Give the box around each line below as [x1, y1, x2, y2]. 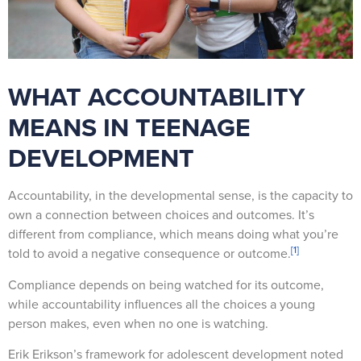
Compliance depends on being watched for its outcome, [8, 275, 324, 294]
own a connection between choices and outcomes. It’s [8, 205, 314, 225]
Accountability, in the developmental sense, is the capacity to [8, 186, 353, 205]
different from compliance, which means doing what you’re [8, 225, 338, 244]
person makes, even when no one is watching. [8, 313, 272, 333]
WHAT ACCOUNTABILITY [8, 77, 305, 117]
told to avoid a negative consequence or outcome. [8, 244, 291, 263]
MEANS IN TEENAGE [8, 108, 251, 147]
